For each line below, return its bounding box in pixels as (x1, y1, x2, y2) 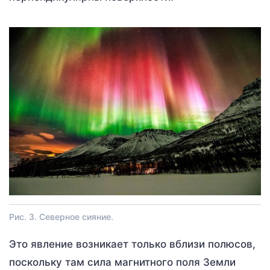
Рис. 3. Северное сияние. (9, 211, 113, 222)
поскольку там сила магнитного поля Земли (9, 256, 236, 268)
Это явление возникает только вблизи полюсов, (9, 237, 256, 250)
